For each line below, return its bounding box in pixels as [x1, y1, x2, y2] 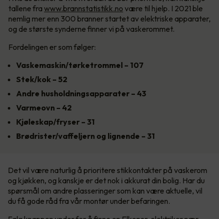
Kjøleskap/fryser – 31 [16, 117, 95, 127]
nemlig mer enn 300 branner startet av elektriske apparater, [8, 14, 211, 24]
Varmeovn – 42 [16, 103, 72, 113]
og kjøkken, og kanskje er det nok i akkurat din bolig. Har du [8, 175, 205, 186]
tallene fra [8, 3, 44, 14]
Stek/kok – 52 [16, 74, 67, 85]
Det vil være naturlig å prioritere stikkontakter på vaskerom [8, 165, 207, 175]
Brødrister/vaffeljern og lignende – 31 [16, 131, 155, 141]
